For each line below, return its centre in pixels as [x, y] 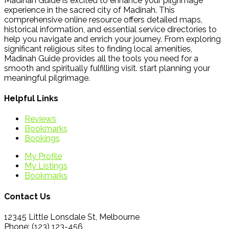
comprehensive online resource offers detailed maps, [103, 19]
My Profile [43, 156]
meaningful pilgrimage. [47, 78]
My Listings [46, 166]
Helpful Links [31, 99]
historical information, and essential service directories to [110, 29]
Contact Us [27, 196]
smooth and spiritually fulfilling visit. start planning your [107, 68]
